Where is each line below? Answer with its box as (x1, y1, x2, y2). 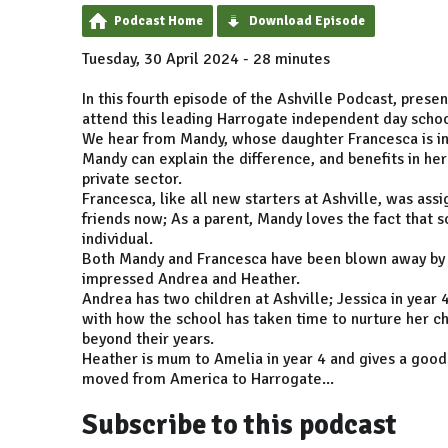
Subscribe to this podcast (82, 407, 397, 442)
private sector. (82, 168, 182, 189)
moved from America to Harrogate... (82, 368, 334, 389)
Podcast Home (114, 12, 203, 29)
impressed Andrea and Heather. (82, 268, 300, 289)
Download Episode (249, 12, 365, 29)
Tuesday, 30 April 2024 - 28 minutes (82, 48, 330, 69)
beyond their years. (82, 328, 214, 349)
